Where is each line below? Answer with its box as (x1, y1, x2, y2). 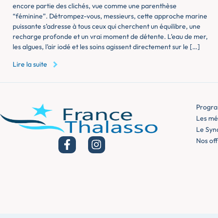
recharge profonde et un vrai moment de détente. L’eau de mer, (13, 32, 208, 41)
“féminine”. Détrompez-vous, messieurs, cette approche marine (13, 12, 207, 21)
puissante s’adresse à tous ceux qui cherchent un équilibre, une (13, 22, 200, 31)
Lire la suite (13, 59, 47, 69)
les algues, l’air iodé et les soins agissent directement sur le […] (13, 42, 200, 52)
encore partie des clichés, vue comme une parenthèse (13, 1, 177, 11)
